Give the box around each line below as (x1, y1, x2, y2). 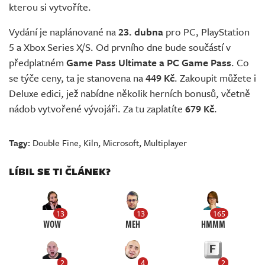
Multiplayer (144, 136, 187, 150)
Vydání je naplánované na (9, 24, 118, 40)
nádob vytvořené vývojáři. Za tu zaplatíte (9, 101, 185, 117)
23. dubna (118, 24, 163, 40)
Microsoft (103, 136, 139, 150)
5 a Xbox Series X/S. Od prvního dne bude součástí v (9, 40, 231, 55)
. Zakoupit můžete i (174, 70, 256, 86)
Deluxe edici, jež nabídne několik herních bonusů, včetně (9, 86, 250, 101)
